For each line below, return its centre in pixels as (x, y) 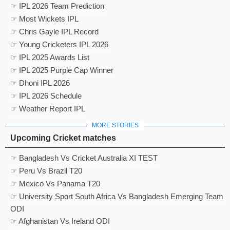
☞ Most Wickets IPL (44, 18)
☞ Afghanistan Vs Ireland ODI (60, 221)
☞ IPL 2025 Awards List (50, 57)
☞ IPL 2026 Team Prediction (57, 6)
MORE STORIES (115, 125)
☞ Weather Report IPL (48, 108)
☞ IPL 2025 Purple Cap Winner (62, 70)
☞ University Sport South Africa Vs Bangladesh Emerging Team (117, 196)
